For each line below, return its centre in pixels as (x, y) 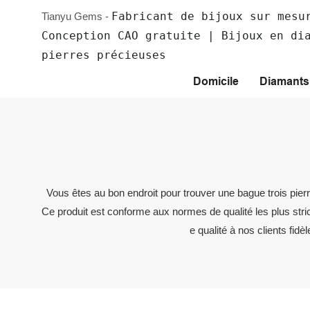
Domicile (216, 81)
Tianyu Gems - (76, 16)
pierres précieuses (104, 55)
